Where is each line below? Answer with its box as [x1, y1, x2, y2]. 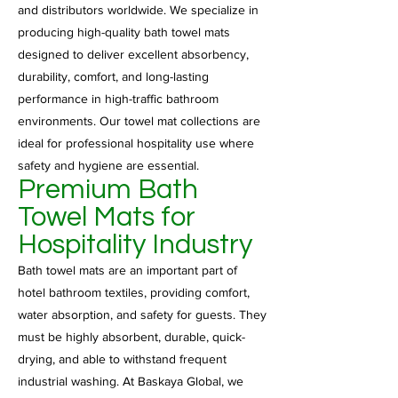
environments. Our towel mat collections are [18, 114, 260, 128]
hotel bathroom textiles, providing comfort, [18, 285, 250, 299]
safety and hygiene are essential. [18, 158, 199, 172]
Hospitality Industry [18, 231, 252, 259]
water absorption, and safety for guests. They [18, 307, 267, 322]
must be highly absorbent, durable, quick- [18, 330, 245, 344]
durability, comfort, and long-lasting [18, 69, 209, 84]
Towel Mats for [18, 203, 195, 232]
